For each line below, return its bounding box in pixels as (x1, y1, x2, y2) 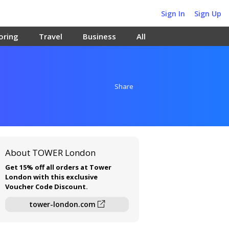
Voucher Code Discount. (5, 182, 88, 191)
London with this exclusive (5, 172, 98, 181)
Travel (39, 31, 62, 41)
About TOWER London (5, 147, 96, 158)
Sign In (161, 8, 185, 18)
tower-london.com (29, 199, 98, 209)
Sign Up (194, 8, 221, 18)
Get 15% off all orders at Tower (5, 163, 112, 172)
